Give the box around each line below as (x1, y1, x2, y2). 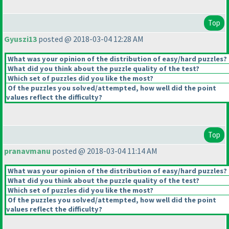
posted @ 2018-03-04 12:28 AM (37, 34, 144, 44)
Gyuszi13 (4, 34, 37, 44)
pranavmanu (4, 146, 51, 156)
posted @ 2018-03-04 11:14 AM (51, 146, 157, 156)
